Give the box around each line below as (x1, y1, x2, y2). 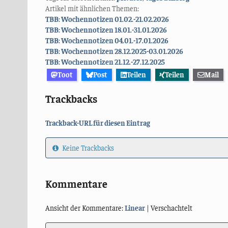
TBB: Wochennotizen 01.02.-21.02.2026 (45, 14, 169, 23)
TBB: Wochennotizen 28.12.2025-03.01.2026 (45, 46, 183, 55)
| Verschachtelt (145, 203, 192, 212)
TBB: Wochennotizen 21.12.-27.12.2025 (45, 56, 165, 66)
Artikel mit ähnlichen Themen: (45, 3, 139, 13)
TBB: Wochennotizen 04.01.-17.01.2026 (45, 35, 168, 45)
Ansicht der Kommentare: (45, 203, 125, 212)
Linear (124, 203, 145, 212)
